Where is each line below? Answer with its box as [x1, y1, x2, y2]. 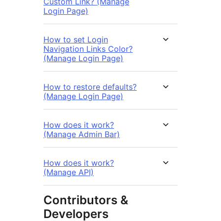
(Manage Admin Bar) [43, 129, 120, 139]
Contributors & [43, 192, 128, 207]
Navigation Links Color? [43, 43, 133, 54]
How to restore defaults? [43, 81, 137, 92]
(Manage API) [43, 167, 94, 177]
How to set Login [43, 34, 108, 44]
